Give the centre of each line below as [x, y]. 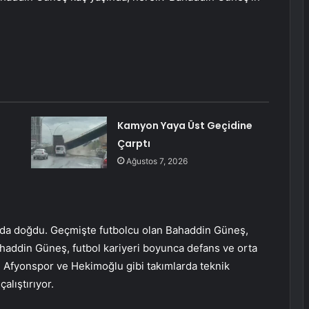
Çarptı [133, 144]
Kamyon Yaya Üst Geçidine [185, 126]
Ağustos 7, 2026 [157, 161]
